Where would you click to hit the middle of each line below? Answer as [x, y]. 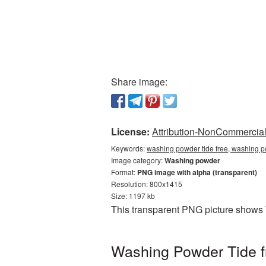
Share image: [139, 82]
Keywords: [129, 148]
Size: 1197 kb [133, 196]
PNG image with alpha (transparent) [197, 172]
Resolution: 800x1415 [147, 184]
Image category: [138, 160]
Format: [124, 172]
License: [130, 132]
